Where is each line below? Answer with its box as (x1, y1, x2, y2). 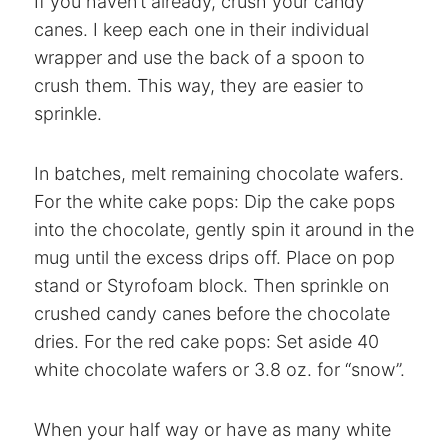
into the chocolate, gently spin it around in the (34, 218, 414, 240)
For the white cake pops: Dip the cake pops (34, 190, 395, 212)
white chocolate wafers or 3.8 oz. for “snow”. (34, 358, 405, 380)
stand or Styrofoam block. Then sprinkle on (34, 274, 389, 296)
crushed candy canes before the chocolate (34, 302, 390, 324)
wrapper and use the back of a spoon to (34, 46, 365, 68)
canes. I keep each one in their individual (34, 18, 369, 40)
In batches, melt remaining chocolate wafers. (34, 162, 404, 184)
